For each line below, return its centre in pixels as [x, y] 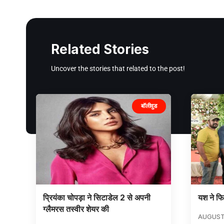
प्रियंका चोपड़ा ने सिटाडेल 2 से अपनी [96, 197]
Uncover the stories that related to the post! [118, 68]
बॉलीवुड [149, 106]
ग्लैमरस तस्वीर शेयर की [76, 209]
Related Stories [100, 49]
